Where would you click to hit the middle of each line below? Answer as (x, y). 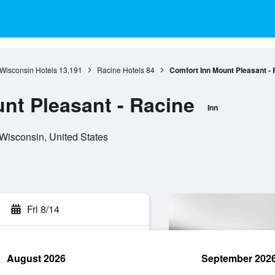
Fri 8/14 (43, 209)
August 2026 (36, 258)
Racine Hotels (120, 70)
